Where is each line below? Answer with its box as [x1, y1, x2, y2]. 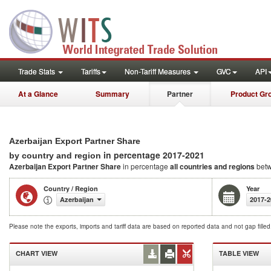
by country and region [9, 151, 103, 160]
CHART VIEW [16, 249, 57, 258]
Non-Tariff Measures [125, 66, 192, 76]
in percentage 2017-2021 [103, 149, 204, 161]
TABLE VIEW [219, 249, 259, 258]
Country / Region [44, 184, 98, 193]
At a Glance [18, 88, 58, 99]
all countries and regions [170, 161, 255, 172]
